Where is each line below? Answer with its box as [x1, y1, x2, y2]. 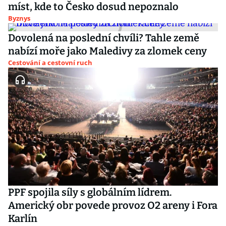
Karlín [8, 212, 37, 224]
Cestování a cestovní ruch [8, 58, 92, 67]
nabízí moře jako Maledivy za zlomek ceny [8, 45, 207, 57]
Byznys [8, 14, 30, 23]
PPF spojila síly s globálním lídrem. [8, 186, 172, 198]
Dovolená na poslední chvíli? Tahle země [8, 32, 199, 44]
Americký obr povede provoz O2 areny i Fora [8, 199, 217, 211]
